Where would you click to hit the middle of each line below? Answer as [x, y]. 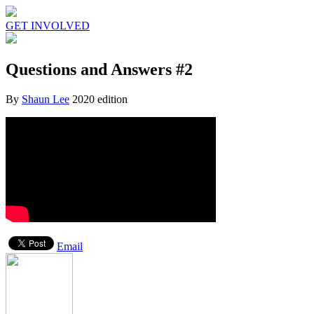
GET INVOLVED [48, 26]
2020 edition [100, 99]
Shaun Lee [46, 99]
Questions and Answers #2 [99, 69]
